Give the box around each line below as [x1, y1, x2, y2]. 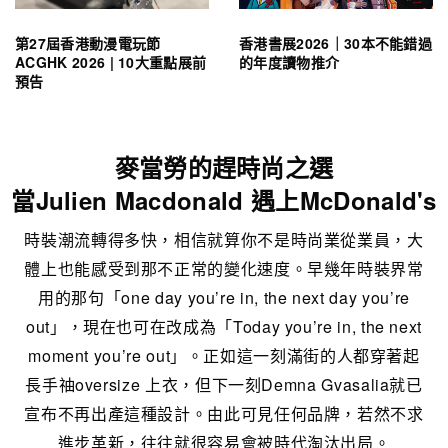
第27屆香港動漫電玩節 [15, 33, 161, 54]
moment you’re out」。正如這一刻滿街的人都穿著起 [28, 344, 420, 368]
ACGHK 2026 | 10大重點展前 [15, 52, 207, 73]
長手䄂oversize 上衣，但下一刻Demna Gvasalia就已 [25, 373, 423, 397]
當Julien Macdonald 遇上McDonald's [11, 183, 437, 218]
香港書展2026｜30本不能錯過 [239, 33, 433, 54]
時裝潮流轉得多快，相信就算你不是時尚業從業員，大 [24, 228, 424, 252]
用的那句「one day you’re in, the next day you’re [38, 286, 410, 310]
